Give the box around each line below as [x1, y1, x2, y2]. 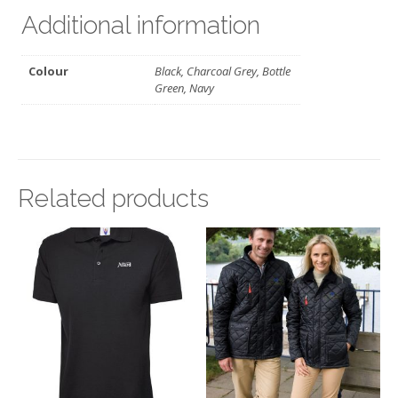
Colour [28, 62, 69, 79]
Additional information [21, 11, 261, 41]
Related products [18, 183, 209, 213]
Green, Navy [155, 79, 215, 96]
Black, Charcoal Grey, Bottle [155, 62, 291, 79]
